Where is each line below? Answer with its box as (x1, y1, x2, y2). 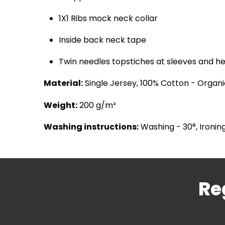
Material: (44, 77, 83, 89)
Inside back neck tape (59, 34, 146, 46)
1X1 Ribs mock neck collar (59, 12, 158, 24)
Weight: (44, 99, 77, 111)
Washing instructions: (44, 121, 139, 133)
